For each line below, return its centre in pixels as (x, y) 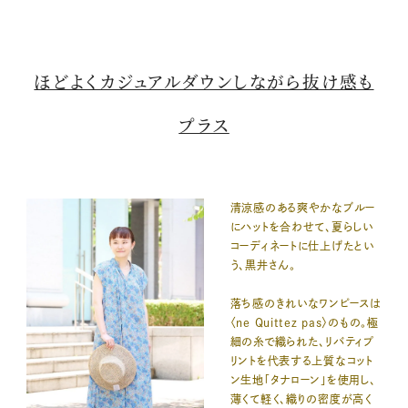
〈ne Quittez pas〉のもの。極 (304, 323)
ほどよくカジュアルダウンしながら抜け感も (204, 81)
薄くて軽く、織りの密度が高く (301, 399)
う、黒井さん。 (263, 265)
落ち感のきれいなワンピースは (306, 304)
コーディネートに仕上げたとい (302, 246)
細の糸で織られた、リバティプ (302, 342)
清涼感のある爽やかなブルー (303, 208)
